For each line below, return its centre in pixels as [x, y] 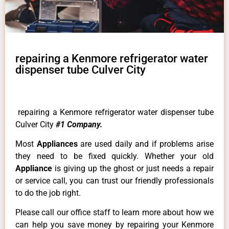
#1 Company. [79, 124]
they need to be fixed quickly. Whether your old [114, 156]
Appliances [59, 144]
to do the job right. [48, 193]
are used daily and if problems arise [147, 144]
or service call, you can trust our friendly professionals [114, 181]
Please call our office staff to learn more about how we [114, 213]
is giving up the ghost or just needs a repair [134, 169]
